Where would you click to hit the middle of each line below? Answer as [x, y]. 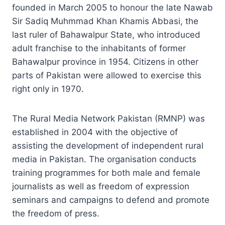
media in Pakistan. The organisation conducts [104, 159]
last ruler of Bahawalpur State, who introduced [106, 34]
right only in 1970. [48, 89]
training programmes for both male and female [106, 173]
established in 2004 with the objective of [95, 132]
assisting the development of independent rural [108, 145]
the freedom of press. [56, 213]
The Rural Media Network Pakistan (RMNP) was [108, 118]
